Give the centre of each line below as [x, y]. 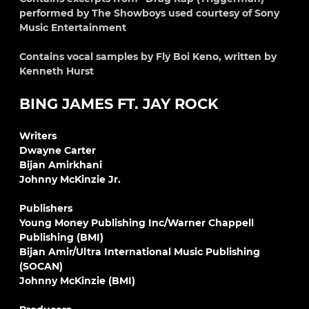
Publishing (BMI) [61, 237]
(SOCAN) [41, 266]
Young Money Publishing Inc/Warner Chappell [137, 223]
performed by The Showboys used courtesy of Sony [149, 13]
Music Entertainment [73, 28]
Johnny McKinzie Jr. [70, 179]
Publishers [46, 208]
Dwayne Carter [58, 150]
